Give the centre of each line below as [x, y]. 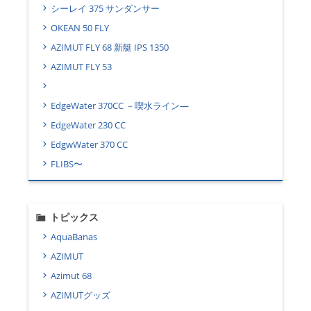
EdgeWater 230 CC [88, 125]
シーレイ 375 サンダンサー [105, 9]
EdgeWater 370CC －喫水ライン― [120, 106]
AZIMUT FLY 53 [81, 67]
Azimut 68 [71, 276]
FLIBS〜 [67, 164]
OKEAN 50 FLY [80, 28]
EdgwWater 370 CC [89, 145]
